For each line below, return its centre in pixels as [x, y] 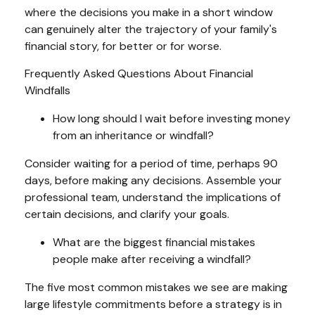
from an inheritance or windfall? [133, 136]
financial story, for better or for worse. [124, 46]
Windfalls [47, 91]
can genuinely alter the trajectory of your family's [151, 30]
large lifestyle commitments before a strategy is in [153, 304]
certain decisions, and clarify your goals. [128, 214]
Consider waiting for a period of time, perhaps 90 [151, 164]
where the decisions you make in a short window [149, 13]
